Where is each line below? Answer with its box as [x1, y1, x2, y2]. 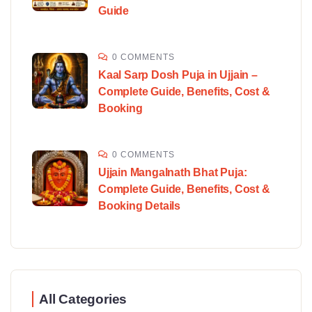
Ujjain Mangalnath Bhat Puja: [98, 166, 247, 179]
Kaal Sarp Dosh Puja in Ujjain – [98, 69, 258, 81]
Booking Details [98, 200, 181, 212]
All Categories [39, 292, 127, 307]
